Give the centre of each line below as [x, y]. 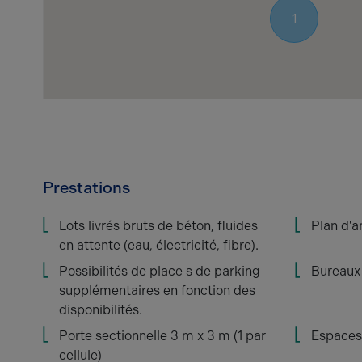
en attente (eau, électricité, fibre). [159, 245]
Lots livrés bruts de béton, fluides [158, 226]
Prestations [86, 187]
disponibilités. [101, 310]
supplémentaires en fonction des [157, 290]
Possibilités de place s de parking [160, 271]
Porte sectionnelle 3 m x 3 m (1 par [162, 336]
